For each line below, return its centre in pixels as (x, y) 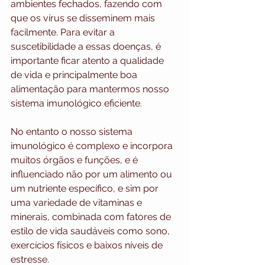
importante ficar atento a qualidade (88, 61)
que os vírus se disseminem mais (84, 18)
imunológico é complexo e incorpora (93, 146)
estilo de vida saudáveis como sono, (91, 231)
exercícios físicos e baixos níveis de (88, 245)
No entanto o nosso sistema (73, 132)
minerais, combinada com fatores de (92, 217)
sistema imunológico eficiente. (76, 104)
